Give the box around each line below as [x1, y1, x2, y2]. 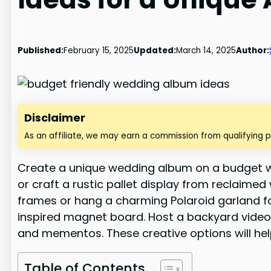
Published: [18, 44, 64, 56]
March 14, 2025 [176, 44, 237, 56]
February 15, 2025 [64, 44, 134, 56]
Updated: [134, 44, 177, 56]
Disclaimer [24, 110, 86, 126]
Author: [236, 44, 270, 56]
